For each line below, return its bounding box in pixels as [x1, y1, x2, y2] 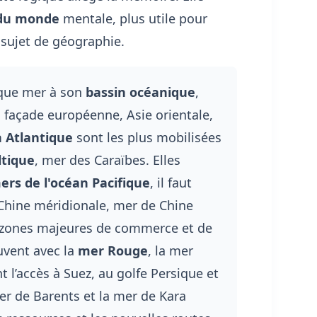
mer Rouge [77, 241, 148, 259]
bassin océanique [85, 83, 195, 100]
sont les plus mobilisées [72, 128, 221, 146]
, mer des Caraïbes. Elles [34, 151, 180, 168]
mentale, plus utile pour [59, 9, 207, 27]
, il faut [149, 173, 192, 191]
